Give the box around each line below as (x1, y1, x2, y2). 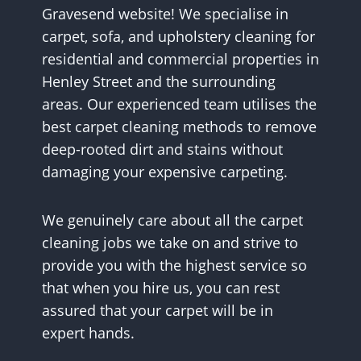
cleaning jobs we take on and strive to (42, 233, 298, 253)
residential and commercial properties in (42, 49, 319, 69)
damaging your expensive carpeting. (42, 162, 288, 182)
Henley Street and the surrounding (42, 72, 276, 92)
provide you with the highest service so (42, 255, 307, 276)
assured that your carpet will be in (42, 301, 273, 321)
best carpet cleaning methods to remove (42, 117, 317, 137)
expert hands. (42, 323, 135, 343)
